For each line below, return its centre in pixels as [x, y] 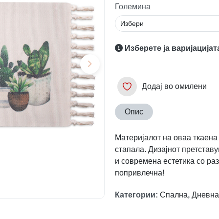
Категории [135, 195]
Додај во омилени [174, 86]
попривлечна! [140, 173]
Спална [174, 195]
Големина [132, 7]
